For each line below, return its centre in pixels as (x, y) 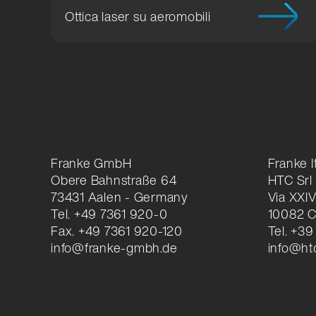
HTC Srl (290, 180)
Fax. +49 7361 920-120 (117, 231)
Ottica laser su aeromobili (138, 17)
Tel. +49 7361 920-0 (109, 214)
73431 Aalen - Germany (120, 197)
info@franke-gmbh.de (114, 248)
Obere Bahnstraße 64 (114, 180)
